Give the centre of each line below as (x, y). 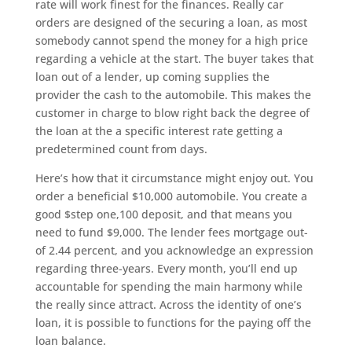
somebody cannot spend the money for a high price (171, 40)
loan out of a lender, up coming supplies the (152, 77)
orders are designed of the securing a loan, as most (171, 22)
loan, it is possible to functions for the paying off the (173, 323)
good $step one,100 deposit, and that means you (163, 214)
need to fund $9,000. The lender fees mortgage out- (171, 232)
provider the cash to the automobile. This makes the (173, 95)
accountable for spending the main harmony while (169, 286)
